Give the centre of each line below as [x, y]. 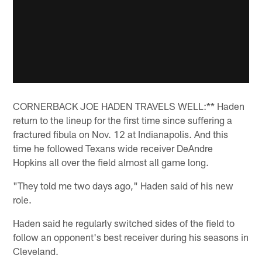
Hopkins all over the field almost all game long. [111, 162]
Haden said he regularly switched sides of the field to [124, 223]
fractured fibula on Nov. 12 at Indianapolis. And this [121, 134]
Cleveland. [36, 251]
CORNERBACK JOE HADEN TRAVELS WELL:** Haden [129, 106]
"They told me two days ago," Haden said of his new [123, 185]
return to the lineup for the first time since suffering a [123, 120]
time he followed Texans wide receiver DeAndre [113, 148]
